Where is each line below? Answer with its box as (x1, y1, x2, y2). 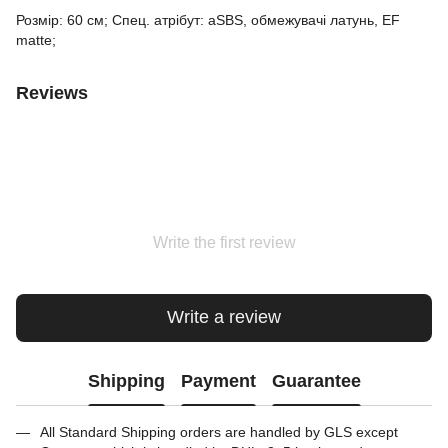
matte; (16, 31, 56, 48)
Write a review (167, 307, 281, 328)
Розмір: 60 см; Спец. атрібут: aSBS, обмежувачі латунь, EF (16, 11, 400, 28)
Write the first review (152, 233, 296, 251)
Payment (180, 371, 256, 392)
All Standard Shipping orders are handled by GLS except (40, 423, 398, 440)
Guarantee (271, 371, 361, 392)
